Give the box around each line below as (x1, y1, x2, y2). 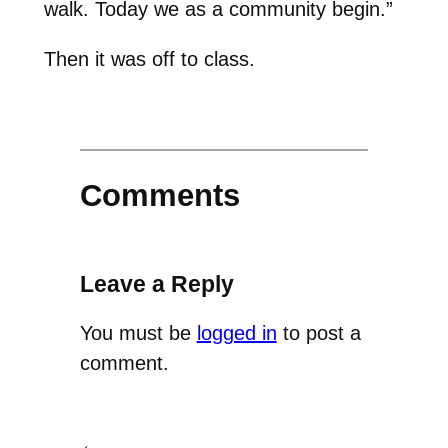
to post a (276, 322, 361, 345)
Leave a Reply (79, 271, 234, 298)
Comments (79, 177, 240, 213)
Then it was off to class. (43, 48, 255, 71)
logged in (196, 322, 277, 345)
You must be (79, 322, 197, 345)
